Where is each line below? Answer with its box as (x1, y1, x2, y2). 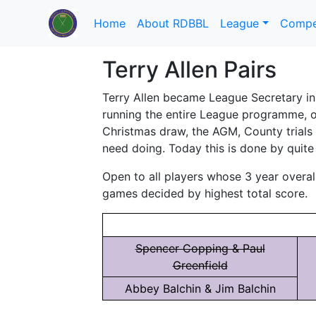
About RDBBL (137, 16, 209, 30)
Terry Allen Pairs (102, 56, 276, 83)
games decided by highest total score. (102, 186, 308, 200)
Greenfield (172, 258, 228, 272)
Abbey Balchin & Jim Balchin (124, 281, 276, 296)
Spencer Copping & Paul (135, 241, 265, 255)
